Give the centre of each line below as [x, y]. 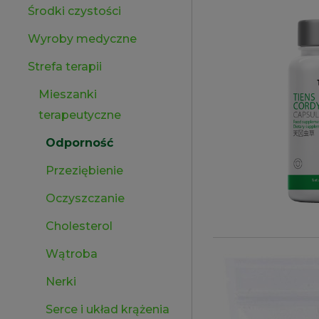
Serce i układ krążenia [108, 309]
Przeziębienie [84, 171]
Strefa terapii [65, 67]
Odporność [79, 143]
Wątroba [72, 254]
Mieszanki [68, 94]
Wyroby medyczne [82, 39]
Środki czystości [74, 11]
